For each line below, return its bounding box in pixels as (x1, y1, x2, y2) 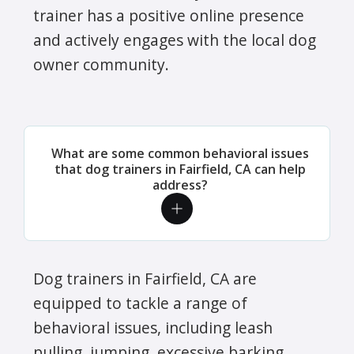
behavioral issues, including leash (33, 316, 273, 338)
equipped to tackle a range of (33, 292, 247, 314)
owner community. (33, 53, 169, 75)
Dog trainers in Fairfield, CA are (33, 267, 257, 289)
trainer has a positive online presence (33, 4, 304, 26)
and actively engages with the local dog (33, 28, 316, 51)
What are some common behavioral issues (51, 144, 309, 162)
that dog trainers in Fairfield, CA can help (55, 160, 306, 178)
